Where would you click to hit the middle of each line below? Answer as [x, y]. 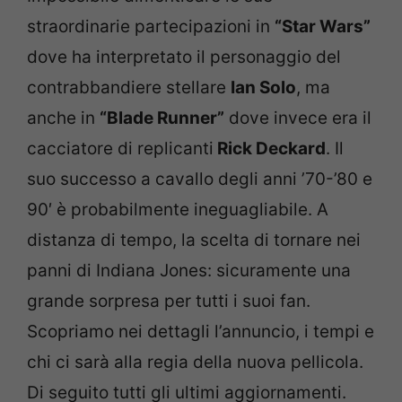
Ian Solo [263, 88]
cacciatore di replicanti [120, 149]
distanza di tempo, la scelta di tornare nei [194, 240]
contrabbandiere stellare [129, 88]
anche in [63, 118]
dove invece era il [298, 118]
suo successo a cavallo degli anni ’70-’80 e [200, 179]
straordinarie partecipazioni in [151, 27]
